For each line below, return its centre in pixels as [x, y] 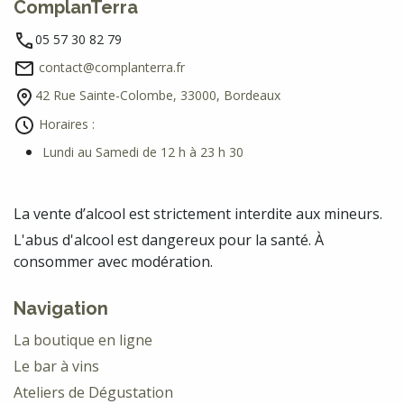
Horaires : [65, 124]
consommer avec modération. [113, 261]
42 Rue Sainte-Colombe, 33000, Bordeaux [158, 96]
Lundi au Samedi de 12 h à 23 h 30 [143, 151]
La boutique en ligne [83, 340]
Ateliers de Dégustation [93, 392]
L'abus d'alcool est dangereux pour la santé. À [169, 239]
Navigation [61, 308]
